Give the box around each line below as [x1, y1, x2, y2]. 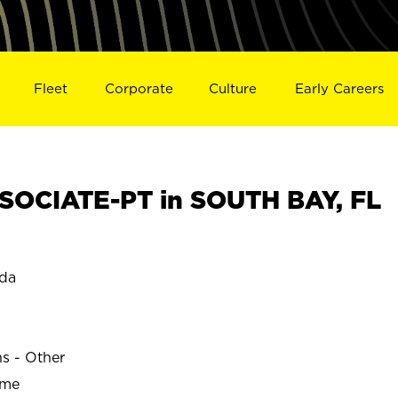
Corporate [104, 80, 173, 96]
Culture [209, 80, 258, 96]
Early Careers [295, 80, 385, 96]
